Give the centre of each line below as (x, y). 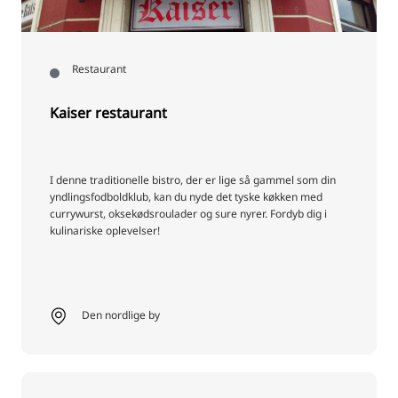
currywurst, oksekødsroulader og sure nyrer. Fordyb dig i (188, 214)
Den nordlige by (120, 315)
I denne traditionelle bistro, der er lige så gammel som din (193, 180)
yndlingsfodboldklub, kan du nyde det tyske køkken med (186, 197)
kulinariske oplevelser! (105, 231)
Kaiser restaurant (108, 113)
